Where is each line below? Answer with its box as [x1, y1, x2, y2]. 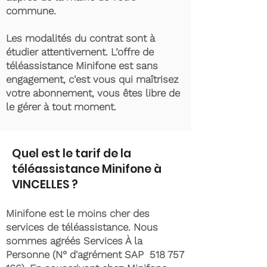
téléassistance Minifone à [12, 161, 162, 177]
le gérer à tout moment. [6, 101, 116, 113]
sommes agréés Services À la [6, 235, 142, 247]
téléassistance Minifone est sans [6, 60, 158, 72]
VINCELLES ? [12, 176, 78, 193]
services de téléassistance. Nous [6, 221, 158, 233]
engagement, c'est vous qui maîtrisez [6, 73, 179, 85]
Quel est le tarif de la [12, 145, 131, 162]
